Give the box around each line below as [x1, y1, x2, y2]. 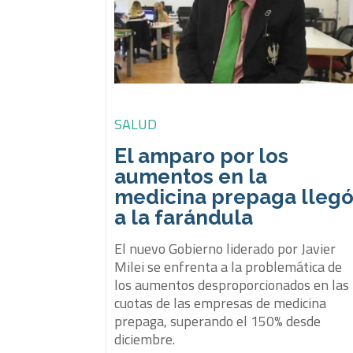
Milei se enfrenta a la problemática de [114, 255, 343, 277]
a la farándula [114, 205, 254, 229]
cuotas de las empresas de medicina [114, 292, 327, 314]
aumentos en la [114, 164, 268, 188]
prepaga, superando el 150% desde [114, 310, 321, 332]
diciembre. [114, 328, 176, 350]
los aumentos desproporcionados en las [114, 273, 350, 295]
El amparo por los [114, 143, 289, 168]
